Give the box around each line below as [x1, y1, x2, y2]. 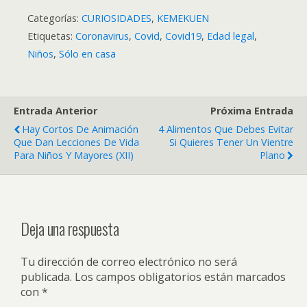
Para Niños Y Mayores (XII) [14, 148, 134, 162]
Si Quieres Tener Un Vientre [169, 135, 293, 149]
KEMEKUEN [157, 11, 209, 25]
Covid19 [165, 29, 201, 42]
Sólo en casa [59, 47, 116, 60]
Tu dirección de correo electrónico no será [21, 254, 237, 269]
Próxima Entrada [210, 103, 293, 117]
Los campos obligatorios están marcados [75, 269, 286, 284]
